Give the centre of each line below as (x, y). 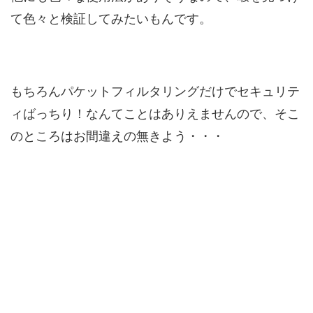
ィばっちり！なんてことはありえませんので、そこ (155, 114)
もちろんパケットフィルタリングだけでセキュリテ (155, 91)
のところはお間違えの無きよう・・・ (117, 136)
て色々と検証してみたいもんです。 (111, 19)
